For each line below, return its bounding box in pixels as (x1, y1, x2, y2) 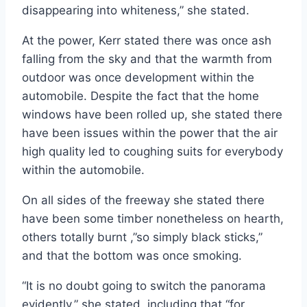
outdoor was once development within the (22, 70, 254, 84)
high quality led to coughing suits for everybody (22, 144, 283, 158)
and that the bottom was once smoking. (22, 248, 245, 262)
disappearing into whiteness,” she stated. (22, 3, 253, 17)
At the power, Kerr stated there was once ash (22, 33, 271, 47)
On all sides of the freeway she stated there (22, 193, 265, 207)
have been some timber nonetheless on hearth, (22, 211, 284, 225)
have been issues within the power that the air (22, 125, 278, 140)
